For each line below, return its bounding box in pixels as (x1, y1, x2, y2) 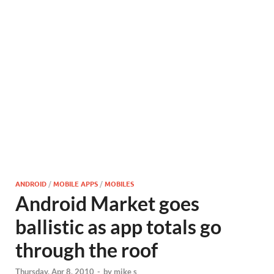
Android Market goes (15, 191, 199, 215)
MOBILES (105, 179, 134, 188)
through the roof (15, 238, 158, 262)
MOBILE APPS (53, 179, 98, 188)
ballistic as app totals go (15, 215, 221, 239)
